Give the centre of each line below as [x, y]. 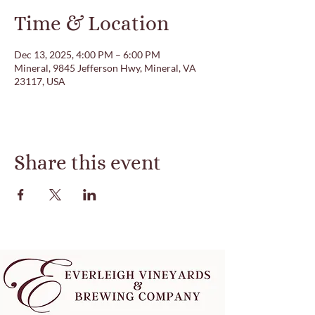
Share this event [88, 163]
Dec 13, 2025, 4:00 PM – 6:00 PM [87, 54]
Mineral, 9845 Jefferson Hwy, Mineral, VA [105, 68]
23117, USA [40, 81]
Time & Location [91, 24]
